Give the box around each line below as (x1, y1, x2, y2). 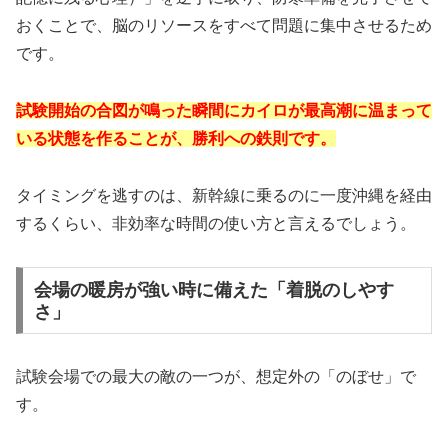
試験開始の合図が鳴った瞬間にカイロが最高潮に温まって (16, 102, 432, 120)
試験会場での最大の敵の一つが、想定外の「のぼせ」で (16, 368, 416, 386)
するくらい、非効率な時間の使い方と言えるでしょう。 (16, 214, 416, 232)
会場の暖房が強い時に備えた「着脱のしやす (33, 279, 394, 300)
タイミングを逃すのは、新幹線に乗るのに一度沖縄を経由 (16, 186, 432, 204)
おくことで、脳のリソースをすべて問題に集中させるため (16, 17, 432, 35)
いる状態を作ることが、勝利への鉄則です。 (16, 130, 336, 148)
